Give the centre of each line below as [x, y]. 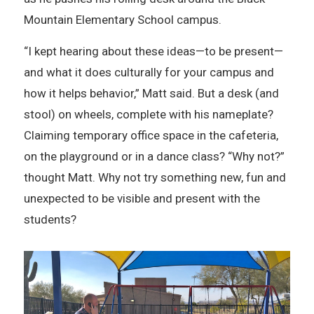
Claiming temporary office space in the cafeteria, [151, 136]
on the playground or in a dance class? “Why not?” [154, 157]
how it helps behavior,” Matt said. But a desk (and [151, 94]
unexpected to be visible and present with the [142, 199]
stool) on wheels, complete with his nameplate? [148, 115]
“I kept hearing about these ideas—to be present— [153, 52]
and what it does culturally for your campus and [149, 73]
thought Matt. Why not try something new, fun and [155, 178]
